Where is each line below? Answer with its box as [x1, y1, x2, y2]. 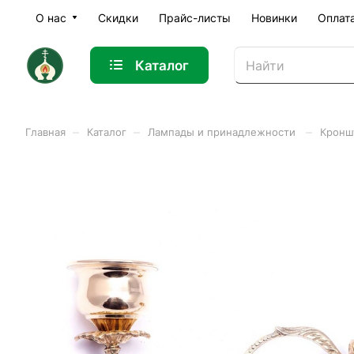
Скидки [98, 11, 138, 24]
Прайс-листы [159, 11, 231, 24]
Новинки [251, 11, 297, 24]
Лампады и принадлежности [148, 126, 299, 138]
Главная [25, 126, 66, 138]
